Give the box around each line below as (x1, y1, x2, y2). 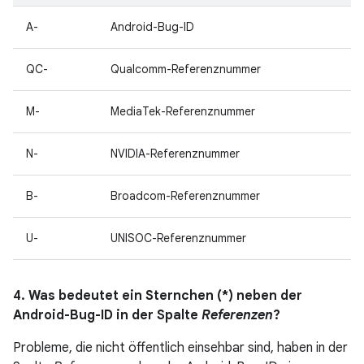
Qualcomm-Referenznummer (110, 62, 261, 76)
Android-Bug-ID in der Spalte (13, 307, 201, 323)
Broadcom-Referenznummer (110, 188, 260, 203)
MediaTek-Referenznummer (110, 104, 255, 119)
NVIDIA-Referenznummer (110, 146, 240, 161)
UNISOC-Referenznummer (110, 231, 246, 245)
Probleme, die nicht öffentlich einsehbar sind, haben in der (13, 340, 348, 356)
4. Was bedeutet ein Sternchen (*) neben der (13, 288, 302, 304)
